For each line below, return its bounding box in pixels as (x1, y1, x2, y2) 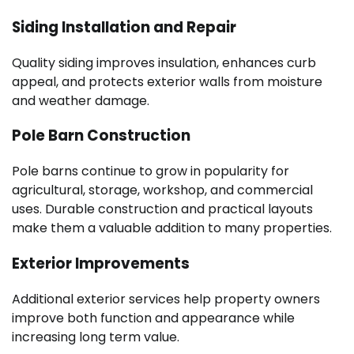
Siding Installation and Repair (12, 16, 236, 38)
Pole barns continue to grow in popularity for (12, 162, 289, 181)
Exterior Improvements (12, 252, 190, 274)
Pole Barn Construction (12, 125, 190, 147)
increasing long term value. (12, 327, 179, 346)
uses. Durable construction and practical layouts (12, 200, 313, 219)
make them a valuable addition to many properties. (12, 219, 332, 238)
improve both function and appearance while (12, 308, 295, 327)
